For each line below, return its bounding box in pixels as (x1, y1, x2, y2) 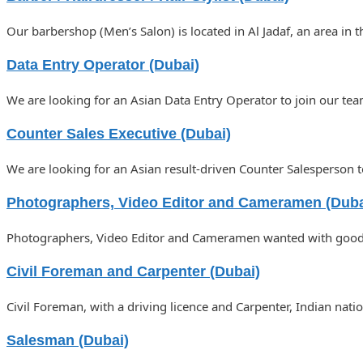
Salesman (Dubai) (6, 332, 129, 349)
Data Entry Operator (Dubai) (6, 57, 199, 74)
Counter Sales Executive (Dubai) (6, 126, 231, 143)
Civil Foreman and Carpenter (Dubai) (6, 263, 260, 280)
